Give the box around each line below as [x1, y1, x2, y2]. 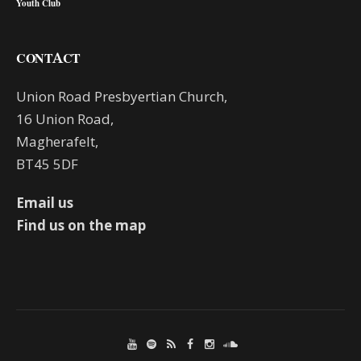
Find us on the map [16, 215, 147, 234]
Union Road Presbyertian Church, [16, 86, 228, 106]
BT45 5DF [16, 154, 79, 173]
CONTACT [16, 49, 81, 66]
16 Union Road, [16, 109, 114, 128]
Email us [16, 193, 74, 212]
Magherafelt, [16, 131, 99, 151]
